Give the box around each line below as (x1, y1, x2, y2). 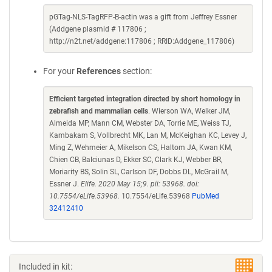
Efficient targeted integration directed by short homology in (49, 95, 240, 103)
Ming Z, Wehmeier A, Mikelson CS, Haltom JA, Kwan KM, (49, 143, 232, 152)
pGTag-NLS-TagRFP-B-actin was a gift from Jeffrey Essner (49, 13, 237, 21)
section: (121, 66, 152, 76)
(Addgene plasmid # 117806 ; (49, 25, 146, 33)
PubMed (192, 192, 219, 200)
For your (43, 66, 76, 76)
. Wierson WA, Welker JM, (148, 107, 230, 115)
